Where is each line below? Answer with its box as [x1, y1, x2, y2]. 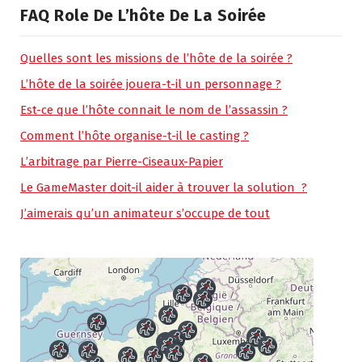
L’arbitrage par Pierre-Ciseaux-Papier [20, 154, 223, 169]
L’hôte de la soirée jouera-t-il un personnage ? [20, 76, 281, 91]
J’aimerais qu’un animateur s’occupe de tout [20, 205, 270, 221]
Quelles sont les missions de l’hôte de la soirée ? [20, 50, 293, 65]
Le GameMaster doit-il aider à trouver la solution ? [20, 179, 307, 195]
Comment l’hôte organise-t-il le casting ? [20, 128, 249, 143]
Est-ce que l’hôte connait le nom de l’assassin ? [20, 102, 288, 117]
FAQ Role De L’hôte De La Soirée [20, 5, 267, 25]
